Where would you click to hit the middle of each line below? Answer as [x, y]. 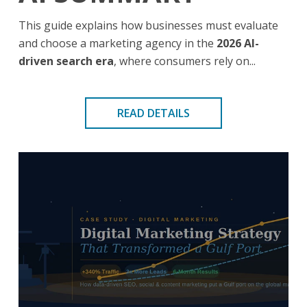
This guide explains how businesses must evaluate [148, 26]
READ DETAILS [153, 113]
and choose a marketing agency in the [118, 44]
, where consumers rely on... [185, 61]
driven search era [66, 61]
